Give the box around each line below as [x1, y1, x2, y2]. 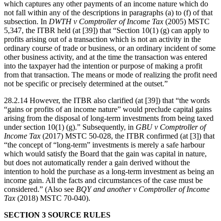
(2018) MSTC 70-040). [17, 193, 90, 202]
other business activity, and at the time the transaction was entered [4, 52, 207, 61]
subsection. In [4, 17, 49, 26]
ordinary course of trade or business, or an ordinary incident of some [4, 43, 216, 52]
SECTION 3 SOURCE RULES [4, 210, 110, 219]
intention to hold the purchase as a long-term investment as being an [4, 167, 214, 176]
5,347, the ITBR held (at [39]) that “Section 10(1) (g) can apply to [4, 26, 209, 35]
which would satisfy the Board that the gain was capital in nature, [4, 149, 207, 158]
